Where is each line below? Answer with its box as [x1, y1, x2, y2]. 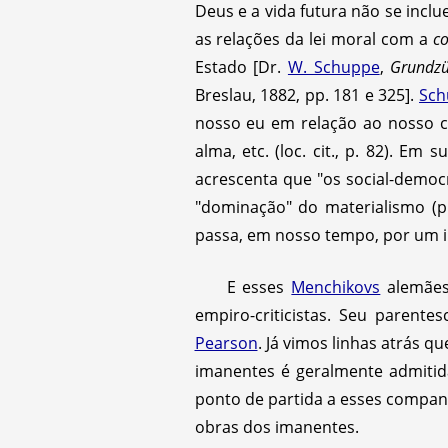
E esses [226, 275, 292, 298]
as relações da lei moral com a [194, 27, 433, 50]
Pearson [194, 331, 258, 354]
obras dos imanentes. [194, 415, 359, 438]
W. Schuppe [287, 55, 380, 78]
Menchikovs [291, 275, 381, 298]
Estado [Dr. [194, 55, 288, 78]
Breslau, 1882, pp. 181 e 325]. [194, 83, 420, 106]
